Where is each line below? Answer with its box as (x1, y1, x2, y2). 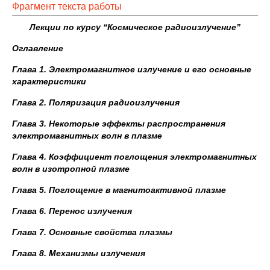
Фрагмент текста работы (12, 1, 122, 11)
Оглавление (12, 43, 63, 53)
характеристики (12, 77, 86, 86)
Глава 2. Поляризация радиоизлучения (12, 98, 180, 107)
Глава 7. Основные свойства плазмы (12, 227, 172, 237)
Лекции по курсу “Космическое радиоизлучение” (30, 22, 240, 32)
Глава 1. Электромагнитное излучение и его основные (12, 64, 251, 74)
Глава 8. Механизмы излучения (12, 248, 145, 258)
